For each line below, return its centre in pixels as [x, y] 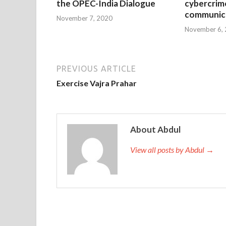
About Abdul [155, 129]
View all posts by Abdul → [172, 149]
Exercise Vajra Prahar [97, 83]
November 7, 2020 [84, 18]
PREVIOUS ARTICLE [96, 68]
